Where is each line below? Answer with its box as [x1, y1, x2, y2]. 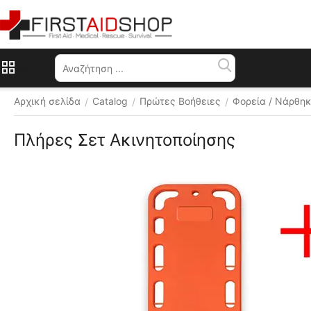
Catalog [92, 95, 128, 107]
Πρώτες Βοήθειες [140, 95, 221, 107]
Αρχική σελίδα [14, 95, 81, 107]
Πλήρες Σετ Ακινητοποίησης [14, 130, 235, 150]
